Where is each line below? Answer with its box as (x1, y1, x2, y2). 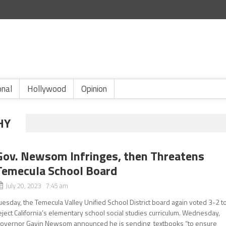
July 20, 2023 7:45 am (6, 181, 69, 191)
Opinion (81, 82, 107, 95)
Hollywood (27, 82, 66, 95)
